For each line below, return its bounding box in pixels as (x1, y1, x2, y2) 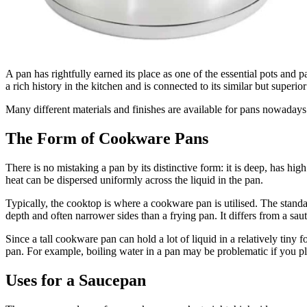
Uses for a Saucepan (5, 271, 146, 289)
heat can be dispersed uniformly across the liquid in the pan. (5, 173, 263, 186)
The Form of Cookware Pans (5, 129, 208, 147)
